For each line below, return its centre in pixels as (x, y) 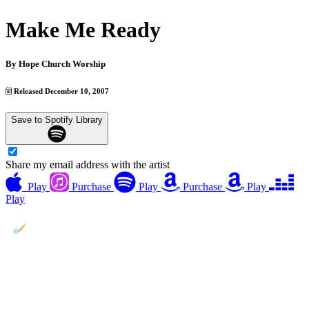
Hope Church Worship (62, 63)
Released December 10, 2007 (61, 91)
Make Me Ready (83, 30)
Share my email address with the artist (88, 165)
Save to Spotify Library (57, 119)
